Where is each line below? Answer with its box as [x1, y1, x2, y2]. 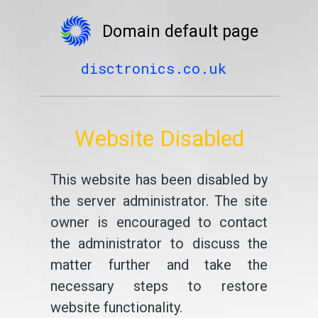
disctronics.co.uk [80, 59, 226, 77]
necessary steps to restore [50, 278, 268, 295]
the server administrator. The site [50, 192, 268, 209]
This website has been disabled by [50, 171, 268, 188]
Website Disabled [74, 125, 244, 152]
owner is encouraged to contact [50, 214, 268, 231]
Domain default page [102, 21, 258, 41]
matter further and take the [50, 256, 268, 273]
